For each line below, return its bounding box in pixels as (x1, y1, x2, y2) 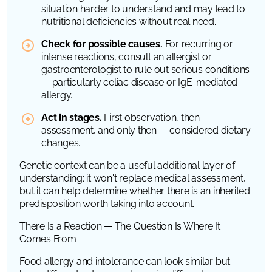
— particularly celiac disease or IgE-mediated (41, 76, 238, 88)
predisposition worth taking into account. (19, 197, 195, 209)
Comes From (19, 233, 76, 245)
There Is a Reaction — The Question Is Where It (19, 220, 220, 232)
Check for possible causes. (41, 38, 163, 50)
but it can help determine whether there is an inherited (19, 185, 250, 197)
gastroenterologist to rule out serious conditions (41, 63, 250, 75)
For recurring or (162, 38, 233, 50)
